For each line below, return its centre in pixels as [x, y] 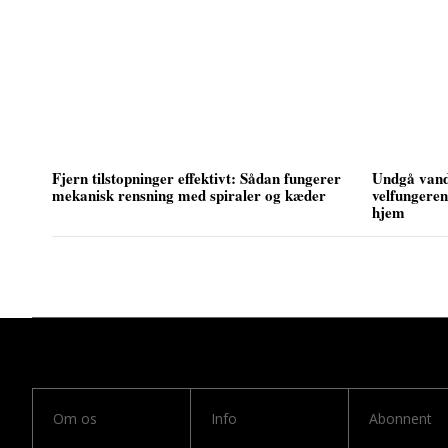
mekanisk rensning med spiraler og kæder [189, 194]
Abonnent [400, 418]
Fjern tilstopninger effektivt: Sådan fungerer [196, 177]
